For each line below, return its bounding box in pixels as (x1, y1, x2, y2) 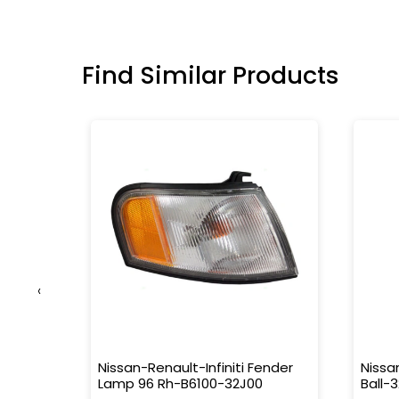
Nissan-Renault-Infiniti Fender (98, 357, 293, 377)
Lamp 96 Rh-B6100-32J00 (98, 373, 263, 393)
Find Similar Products (82, 58, 339, 92)
